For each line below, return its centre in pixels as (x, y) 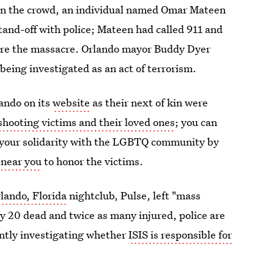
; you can (196, 122)
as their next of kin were (149, 102)
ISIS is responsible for (180, 235)
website (72, 102)
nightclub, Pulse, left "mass (134, 195)
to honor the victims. (93, 161)
